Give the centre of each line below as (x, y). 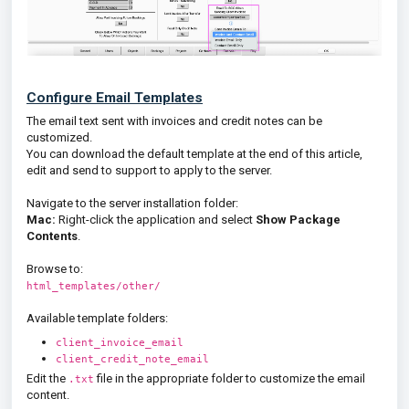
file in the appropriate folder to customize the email (230, 378)
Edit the (47, 378)
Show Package (298, 219)
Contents (52, 236)
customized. (59, 137)
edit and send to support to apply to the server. (149, 170)
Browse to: (55, 268)
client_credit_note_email (132, 358)
